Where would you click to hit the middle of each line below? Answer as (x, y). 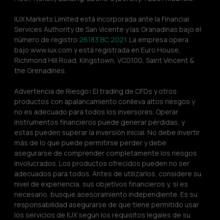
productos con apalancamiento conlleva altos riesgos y (105, 102)
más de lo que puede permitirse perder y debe (91, 143)
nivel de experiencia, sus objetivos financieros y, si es (102, 184)
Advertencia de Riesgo (52, 91)
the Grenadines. (40, 71)
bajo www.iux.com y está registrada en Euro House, (98, 50)
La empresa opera (159, 40)
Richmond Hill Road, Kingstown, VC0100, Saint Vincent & (105, 60)
